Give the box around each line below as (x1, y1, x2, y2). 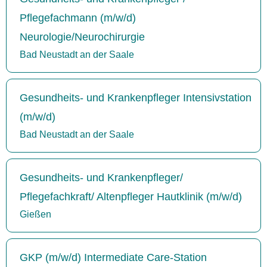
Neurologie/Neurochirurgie (20, 30, 145, 43)
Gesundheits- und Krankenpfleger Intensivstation (20, 91, 252, 104)
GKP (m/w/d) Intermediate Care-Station (20, 251, 207, 263)
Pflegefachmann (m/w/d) (20, 11, 136, 24)
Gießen (20, 209, 51, 219)
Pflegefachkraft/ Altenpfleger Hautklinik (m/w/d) (20, 190, 242, 203)
